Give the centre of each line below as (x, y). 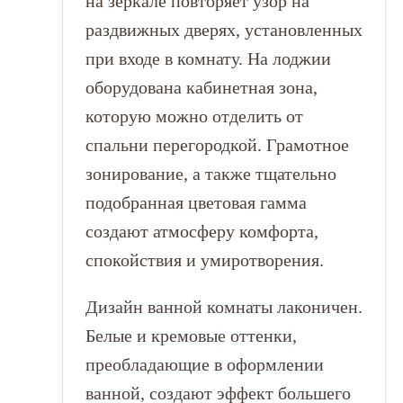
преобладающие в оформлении (204, 364)
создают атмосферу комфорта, (201, 231)
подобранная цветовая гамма (196, 202)
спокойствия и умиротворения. (204, 260)
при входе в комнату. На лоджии (208, 58)
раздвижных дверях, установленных (224, 30)
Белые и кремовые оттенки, (191, 336)
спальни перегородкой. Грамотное (217, 145)
